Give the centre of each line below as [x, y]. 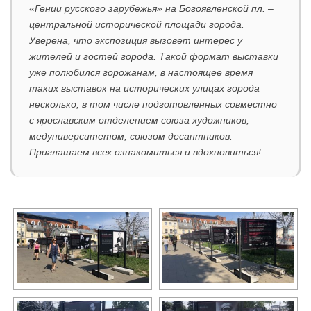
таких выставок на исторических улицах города [144, 89]
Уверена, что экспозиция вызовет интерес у [136, 41]
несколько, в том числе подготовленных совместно [153, 104]
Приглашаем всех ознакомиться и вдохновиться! [145, 152]
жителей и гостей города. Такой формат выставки [154, 57]
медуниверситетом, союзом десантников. [131, 136]
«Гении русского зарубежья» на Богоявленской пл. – [151, 9]
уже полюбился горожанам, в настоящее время [141, 73]
